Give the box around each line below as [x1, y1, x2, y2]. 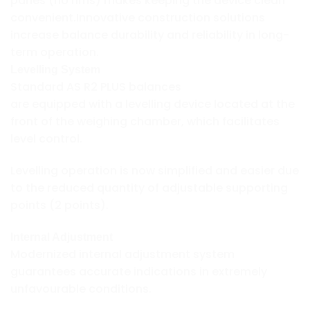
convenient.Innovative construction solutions [10, 10, 265, 26]
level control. [10, 131, 82, 147]
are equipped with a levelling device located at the [10, 96, 295, 113]
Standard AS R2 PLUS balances [10, 79, 181, 95]
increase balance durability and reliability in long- [10, 27, 289, 44]
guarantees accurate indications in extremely [10, 263, 267, 280]
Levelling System [10, 64, 100, 76]
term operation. [10, 44, 99, 61]
